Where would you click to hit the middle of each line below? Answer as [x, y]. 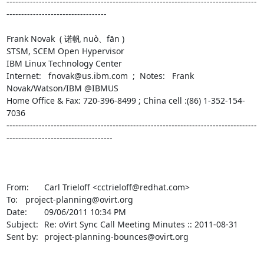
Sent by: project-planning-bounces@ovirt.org [22, 236]
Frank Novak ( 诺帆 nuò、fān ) [65, 38]
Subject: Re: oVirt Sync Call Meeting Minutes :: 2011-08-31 [22, 224]
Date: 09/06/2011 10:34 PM [16, 212]
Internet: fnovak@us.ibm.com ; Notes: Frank [100, 75]
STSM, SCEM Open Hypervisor [65, 51]
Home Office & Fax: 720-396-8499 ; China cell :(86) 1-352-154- [126, 100]
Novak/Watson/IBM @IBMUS [62, 88]
